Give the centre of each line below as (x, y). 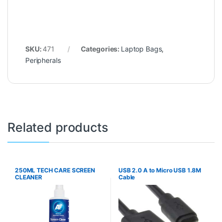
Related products (58, 127)
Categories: (101, 49)
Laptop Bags (141, 49)
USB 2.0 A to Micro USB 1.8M (160, 170)
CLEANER (28, 177)
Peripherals (43, 60)
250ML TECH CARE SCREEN (55, 170)
